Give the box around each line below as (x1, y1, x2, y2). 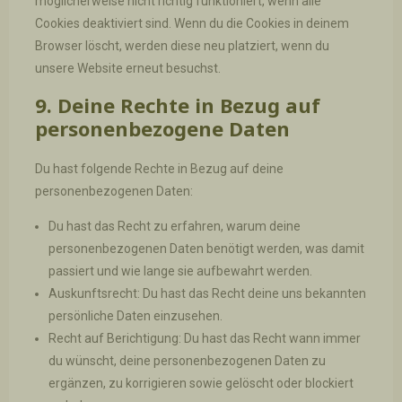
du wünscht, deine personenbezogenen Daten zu (48, 353, 326, 368)
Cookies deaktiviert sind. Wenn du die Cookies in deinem (34, 15, 349, 31)
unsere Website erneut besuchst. (34, 60, 221, 75)
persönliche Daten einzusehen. (48, 308, 223, 323)
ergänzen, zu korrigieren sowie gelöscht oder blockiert (48, 375, 354, 390)
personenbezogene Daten (34, 114, 290, 142)
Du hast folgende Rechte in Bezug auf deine (34, 161, 284, 176)
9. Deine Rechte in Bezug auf (34, 91, 320, 118)
